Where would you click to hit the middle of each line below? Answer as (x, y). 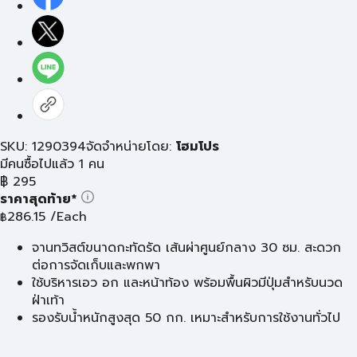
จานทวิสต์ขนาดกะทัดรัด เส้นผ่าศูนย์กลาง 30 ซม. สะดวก (186, 248)
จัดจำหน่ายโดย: (131, 147)
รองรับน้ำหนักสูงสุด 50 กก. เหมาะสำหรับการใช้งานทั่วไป (186, 318)
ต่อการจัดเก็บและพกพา (96, 265)
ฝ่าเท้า (48, 300)
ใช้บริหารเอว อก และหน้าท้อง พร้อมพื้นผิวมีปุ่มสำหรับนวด (187, 283)
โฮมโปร (198, 147)
